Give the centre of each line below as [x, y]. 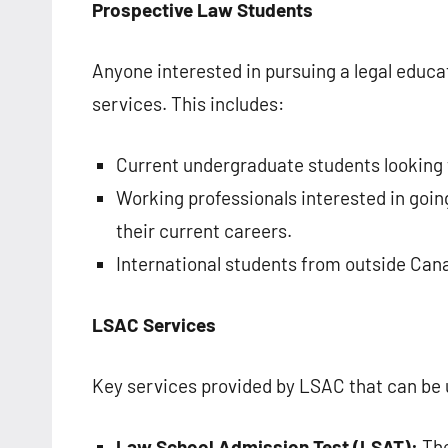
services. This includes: [188, 104]
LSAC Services [154, 325]
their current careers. [204, 231]
